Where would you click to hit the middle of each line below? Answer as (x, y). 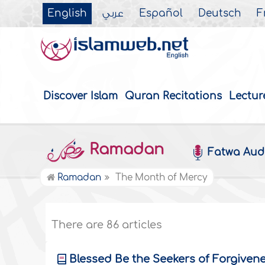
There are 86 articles (107, 225)
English (67, 14)
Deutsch (220, 14)
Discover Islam (81, 96)
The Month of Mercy (161, 178)
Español (161, 14)
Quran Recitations (174, 96)
